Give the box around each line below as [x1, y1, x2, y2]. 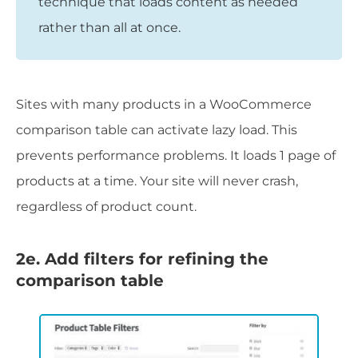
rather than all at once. [38, 20, 181, 36]
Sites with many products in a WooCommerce [16, 97, 312, 113]
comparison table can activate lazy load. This [16, 122, 297, 138]
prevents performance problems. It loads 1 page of [16, 148, 336, 164]
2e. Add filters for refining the [16, 249, 268, 269]
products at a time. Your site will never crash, [16, 173, 298, 189]
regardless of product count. [16, 199, 197, 215]
